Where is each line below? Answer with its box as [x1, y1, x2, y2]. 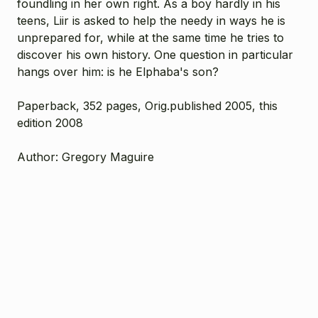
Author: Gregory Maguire [17, 149, 154, 164]
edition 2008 [17, 115, 83, 130]
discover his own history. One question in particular [17, 47, 293, 62]
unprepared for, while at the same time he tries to [17, 30, 284, 45]
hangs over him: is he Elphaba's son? [17, 64, 222, 79]
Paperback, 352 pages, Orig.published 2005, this [17, 98, 278, 113]
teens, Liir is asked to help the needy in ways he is [17, 13, 285, 28]
